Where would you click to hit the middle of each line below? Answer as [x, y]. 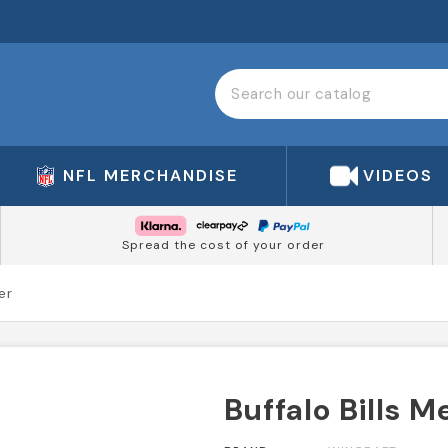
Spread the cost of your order [223, 245]
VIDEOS [398, 175]
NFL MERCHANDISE [151, 175]
